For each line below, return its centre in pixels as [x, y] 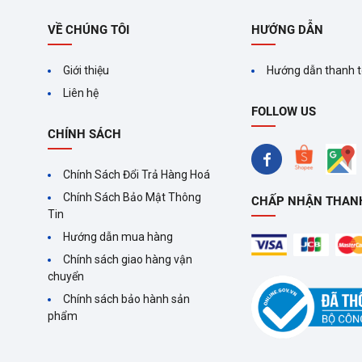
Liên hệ [81, 93]
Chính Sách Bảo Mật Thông [133, 197]
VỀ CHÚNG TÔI [89, 29]
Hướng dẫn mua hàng [118, 236]
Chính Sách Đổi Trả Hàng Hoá [137, 174]
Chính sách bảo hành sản [127, 299]
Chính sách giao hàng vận [128, 259]
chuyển [66, 276]
